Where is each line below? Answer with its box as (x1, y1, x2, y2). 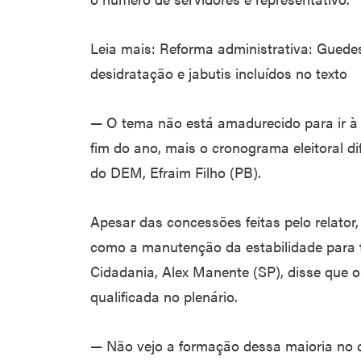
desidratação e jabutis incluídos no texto (90, 63, 347, 83)
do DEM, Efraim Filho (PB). (90, 162, 261, 182)
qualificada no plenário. (90, 286, 238, 306)
